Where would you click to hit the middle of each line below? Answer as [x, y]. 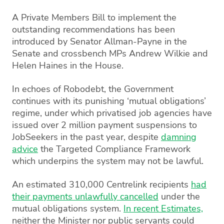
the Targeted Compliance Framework [114, 149]
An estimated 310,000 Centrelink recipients [101, 184]
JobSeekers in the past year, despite [86, 137]
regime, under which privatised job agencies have [112, 113]
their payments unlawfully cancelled [85, 196]
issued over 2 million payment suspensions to [104, 125]
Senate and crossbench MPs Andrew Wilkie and [110, 53]
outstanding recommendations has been [93, 29]
